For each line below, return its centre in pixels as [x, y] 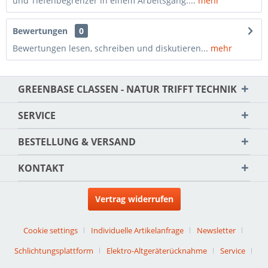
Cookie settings [51, 230]
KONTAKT [41, 168]
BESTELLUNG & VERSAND [77, 142]
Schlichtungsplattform [54, 251]
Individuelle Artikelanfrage [137, 230]
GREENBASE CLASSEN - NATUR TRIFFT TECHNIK [124, 89]
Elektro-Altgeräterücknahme [156, 251]
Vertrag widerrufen [134, 199]
